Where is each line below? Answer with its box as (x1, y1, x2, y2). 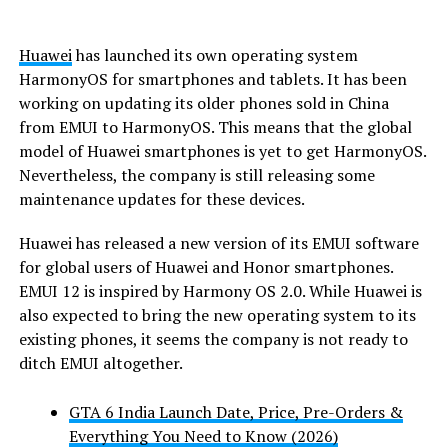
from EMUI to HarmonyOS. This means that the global (18, 115, 412, 138)
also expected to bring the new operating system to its (18, 303, 416, 326)
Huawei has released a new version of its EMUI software (18, 231, 419, 254)
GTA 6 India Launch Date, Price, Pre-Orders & (68, 400, 403, 423)
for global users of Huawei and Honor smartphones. (18, 255, 393, 278)
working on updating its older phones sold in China (18, 91, 389, 114)
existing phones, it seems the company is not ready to (18, 327, 408, 350)
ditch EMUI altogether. (18, 351, 183, 374)
